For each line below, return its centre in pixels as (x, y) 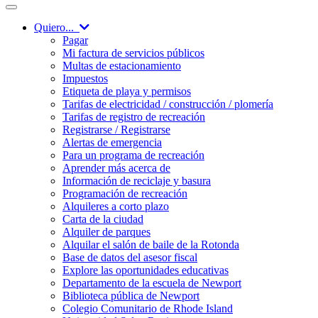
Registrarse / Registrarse (116, 130)
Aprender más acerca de (116, 168)
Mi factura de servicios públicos (133, 53)
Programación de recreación (125, 194)
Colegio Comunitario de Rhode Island (148, 309)
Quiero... (57, 28)
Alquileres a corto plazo (116, 207)
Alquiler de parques (106, 232)
